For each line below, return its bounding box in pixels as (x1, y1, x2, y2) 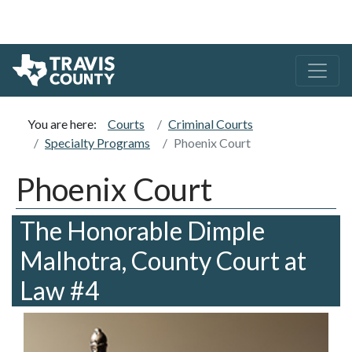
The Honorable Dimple (20, 215, 265, 247)
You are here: (27, 116, 101, 132)
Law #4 (20, 275, 100, 306)
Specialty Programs (45, 135, 150, 151)
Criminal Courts (168, 116, 253, 132)
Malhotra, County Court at (20, 245, 306, 277)
